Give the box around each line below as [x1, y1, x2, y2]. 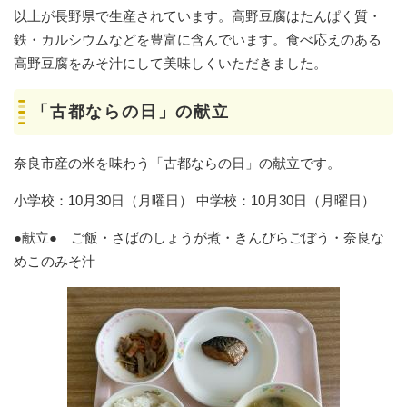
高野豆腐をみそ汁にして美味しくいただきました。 [14, 55, 327, 71]
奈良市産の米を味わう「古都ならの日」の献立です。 [14, 154, 341, 171]
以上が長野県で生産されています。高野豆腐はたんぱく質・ [14, 7, 382, 24]
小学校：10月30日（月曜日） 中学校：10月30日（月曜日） [14, 192, 375, 208]
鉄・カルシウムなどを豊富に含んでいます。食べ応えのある [14, 31, 382, 47]
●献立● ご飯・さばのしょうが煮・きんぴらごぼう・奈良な [14, 229, 384, 245]
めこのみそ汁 [14, 253, 95, 269]
